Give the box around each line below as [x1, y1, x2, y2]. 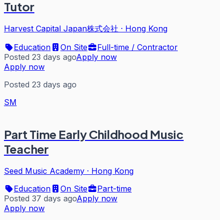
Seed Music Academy [4, 165, 84, 176]
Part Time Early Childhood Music [4, 126, 184, 141]
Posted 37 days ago [4, 193, 77, 203]
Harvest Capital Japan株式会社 [4, 23, 118, 33]
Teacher [4, 141, 49, 156]
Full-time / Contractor [97, 42, 178, 52]
